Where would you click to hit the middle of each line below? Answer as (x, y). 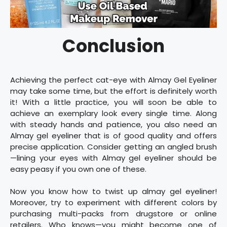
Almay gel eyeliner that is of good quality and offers (113, 135)
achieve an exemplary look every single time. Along (113, 113)
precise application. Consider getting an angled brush (113, 146)
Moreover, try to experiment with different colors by (113, 203)
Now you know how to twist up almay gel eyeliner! (113, 192)
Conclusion (113, 46)
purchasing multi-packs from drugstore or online (113, 214)
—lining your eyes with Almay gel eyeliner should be (113, 158)
